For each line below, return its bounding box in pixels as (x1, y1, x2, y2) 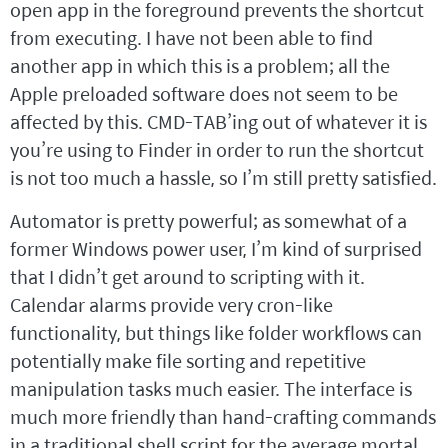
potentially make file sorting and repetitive (10, 347, 366, 375)
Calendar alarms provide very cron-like (10, 291, 333, 319)
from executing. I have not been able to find (10, 24, 373, 52)
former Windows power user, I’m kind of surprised (10, 235, 422, 263)
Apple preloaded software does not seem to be (10, 80, 398, 108)
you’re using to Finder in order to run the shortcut (10, 136, 424, 164)
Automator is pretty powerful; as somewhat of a (10, 207, 407, 235)
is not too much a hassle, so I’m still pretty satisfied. (10, 164, 437, 192)
